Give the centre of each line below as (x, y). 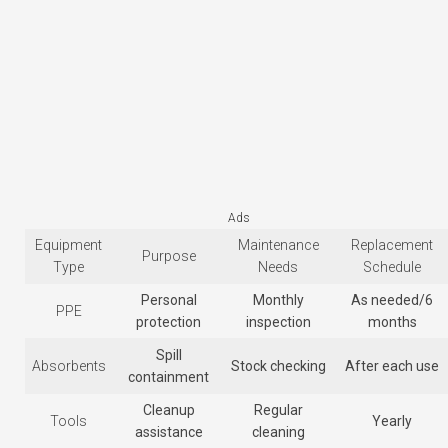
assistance (168, 432)
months (392, 322)
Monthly (278, 300)
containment (168, 377)
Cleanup (168, 410)
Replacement (392, 245)
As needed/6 (392, 300)
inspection (278, 322)
